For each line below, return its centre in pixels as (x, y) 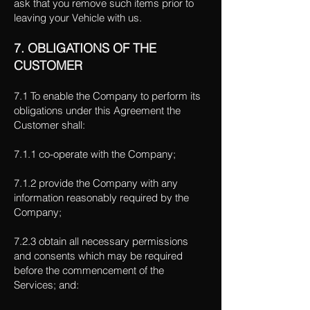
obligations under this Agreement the (97, 110)
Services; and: (46, 285)
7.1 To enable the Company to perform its (107, 96)
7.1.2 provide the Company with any (96, 183)
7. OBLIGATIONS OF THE (85, 48)
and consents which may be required (98, 256)
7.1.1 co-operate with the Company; (95, 154)
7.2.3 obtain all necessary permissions (101, 241)
